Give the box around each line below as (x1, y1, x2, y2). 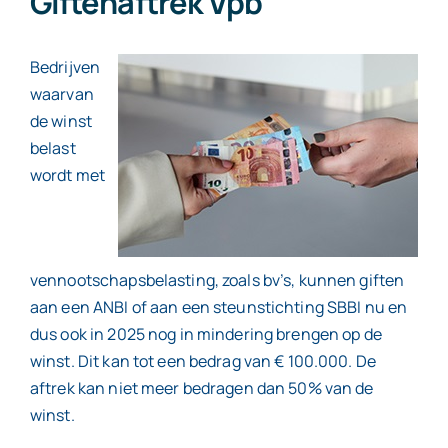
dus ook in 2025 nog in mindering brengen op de (29, 322, 382, 345)
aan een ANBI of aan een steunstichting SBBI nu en (29, 295, 408, 318)
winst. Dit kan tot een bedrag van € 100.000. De (29, 349, 377, 372)
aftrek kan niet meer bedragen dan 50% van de (29, 376, 374, 399)
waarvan (29, 82, 94, 105)
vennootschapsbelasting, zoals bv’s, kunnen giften (29, 268, 405, 291)
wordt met (29, 163, 106, 186)
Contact (188, 49, 260, 73)
